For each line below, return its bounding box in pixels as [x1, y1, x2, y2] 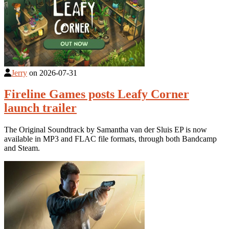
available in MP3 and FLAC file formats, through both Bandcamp [4, 134, 217, 144]
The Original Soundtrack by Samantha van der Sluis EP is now [4, 125, 207, 134]
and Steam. [4, 144, 40, 153]
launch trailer [4, 101, 77, 115]
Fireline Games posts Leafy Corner [4, 87, 189, 101]
